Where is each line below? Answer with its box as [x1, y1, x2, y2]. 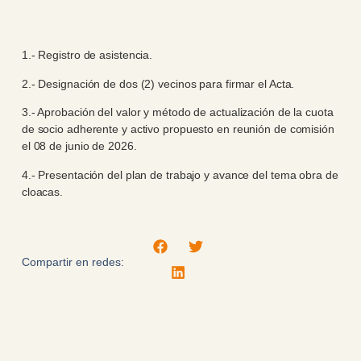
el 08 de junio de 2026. [21, 139, 137, 153]
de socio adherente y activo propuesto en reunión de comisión [21, 122, 334, 136]
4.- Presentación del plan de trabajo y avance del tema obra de [21, 168, 338, 181]
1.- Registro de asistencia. [21, 48, 153, 62]
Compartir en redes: [21, 255, 124, 268]
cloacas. [21, 185, 64, 198]
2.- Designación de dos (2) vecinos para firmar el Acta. [21, 77, 295, 90]
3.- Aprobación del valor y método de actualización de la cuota [21, 106, 334, 119]
